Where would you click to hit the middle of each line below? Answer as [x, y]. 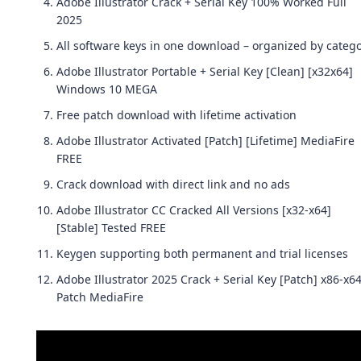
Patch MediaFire [100, 297]
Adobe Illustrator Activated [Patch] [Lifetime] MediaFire [205, 141]
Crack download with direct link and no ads [173, 184]
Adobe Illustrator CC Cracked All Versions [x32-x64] [194, 210]
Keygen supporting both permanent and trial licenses [202, 253]
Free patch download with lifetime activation [176, 115]
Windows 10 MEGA [107, 89]
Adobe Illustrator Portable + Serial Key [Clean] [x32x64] [205, 71]
